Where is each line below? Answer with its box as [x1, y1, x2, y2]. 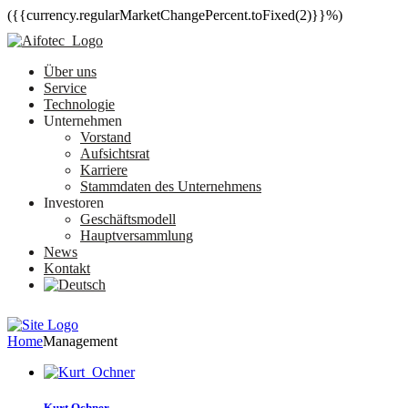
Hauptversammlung [80, 228, 193, 243]
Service [44, 80, 87, 96]
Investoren [44, 195, 104, 210]
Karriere [80, 162, 127, 178]
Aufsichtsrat [80, 146, 149, 161]
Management [43, 333, 117, 349]
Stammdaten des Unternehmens [80, 178, 261, 194]
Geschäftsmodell [80, 211, 176, 227]
